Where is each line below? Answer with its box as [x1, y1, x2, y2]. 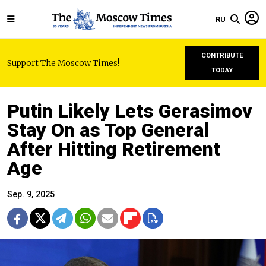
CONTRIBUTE [201, 52, 243, 59]
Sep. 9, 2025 [7, 189, 55, 199]
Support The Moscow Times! [7, 58, 119, 68]
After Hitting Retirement [7, 138, 220, 160]
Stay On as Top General [7, 119, 209, 141]
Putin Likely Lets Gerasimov [7, 100, 252, 122]
